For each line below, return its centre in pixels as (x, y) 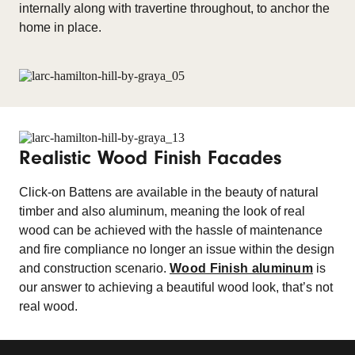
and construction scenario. (94, 268)
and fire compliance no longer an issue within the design (177, 249)
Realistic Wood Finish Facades (150, 158)
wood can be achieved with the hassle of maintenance (171, 230)
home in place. (60, 27)
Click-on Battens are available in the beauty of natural (169, 192)
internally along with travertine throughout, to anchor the (174, 8)
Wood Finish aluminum (241, 268)
